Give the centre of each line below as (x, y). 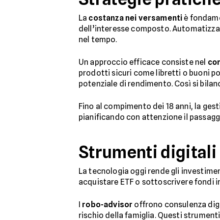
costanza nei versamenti (136, 18)
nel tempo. (98, 40)
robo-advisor (108, 205)
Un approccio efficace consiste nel (143, 62)
